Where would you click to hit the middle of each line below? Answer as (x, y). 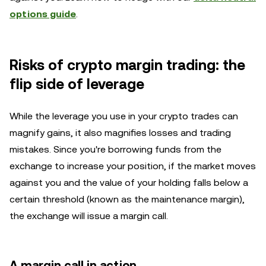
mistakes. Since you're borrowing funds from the (115, 149)
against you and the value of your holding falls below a (129, 183)
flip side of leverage (77, 84)
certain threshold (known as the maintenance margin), (127, 199)
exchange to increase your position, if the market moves (133, 166)
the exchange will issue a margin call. (89, 216)
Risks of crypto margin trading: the (127, 65)
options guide (43, 14)
